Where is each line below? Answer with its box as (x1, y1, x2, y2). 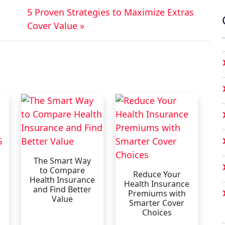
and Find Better (33, 183, 91, 195)
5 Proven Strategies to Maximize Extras (27, 6, 194, 18)
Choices (142, 206, 172, 218)
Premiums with (128, 187, 186, 199)
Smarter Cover (129, 197, 184, 208)
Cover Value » (27, 19, 84, 32)
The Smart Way (34, 155, 91, 166)
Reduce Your (133, 168, 181, 180)
